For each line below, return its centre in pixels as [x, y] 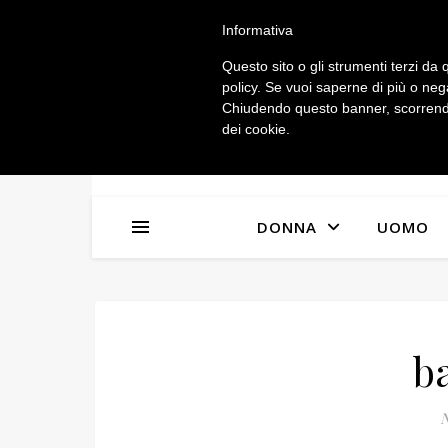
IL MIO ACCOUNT [186, 24]
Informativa [257, 30]
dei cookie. [256, 129]
